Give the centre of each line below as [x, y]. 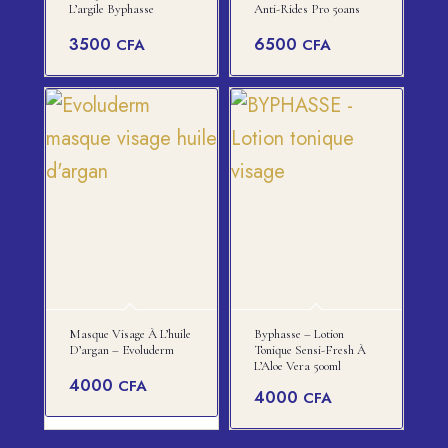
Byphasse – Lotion [298, 334]
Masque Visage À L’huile [129, 334]
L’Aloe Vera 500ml [297, 366]
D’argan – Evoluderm [121, 350]
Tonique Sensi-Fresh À [309, 350]
